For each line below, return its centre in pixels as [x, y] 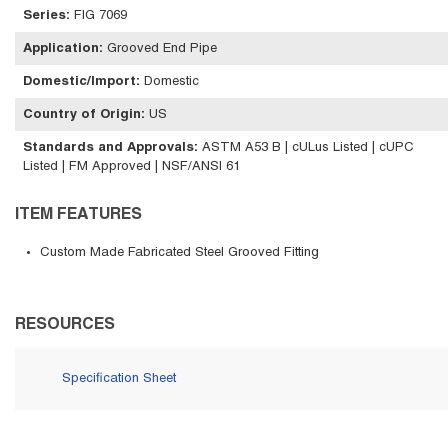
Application [61, 49]
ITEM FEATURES [78, 215]
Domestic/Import [79, 82]
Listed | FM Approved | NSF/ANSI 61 [131, 167]
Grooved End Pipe [162, 49]
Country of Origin [82, 115]
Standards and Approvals [108, 148]
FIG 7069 [100, 16]
